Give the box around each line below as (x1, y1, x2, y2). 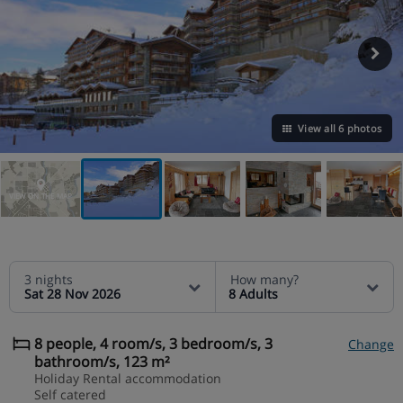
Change (348, 335, 394, 353)
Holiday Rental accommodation (34, 369, 221, 387)
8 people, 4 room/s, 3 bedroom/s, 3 (34, 333, 273, 354)
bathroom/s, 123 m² (34, 351, 170, 372)
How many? (230, 270, 299, 288)
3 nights (24, 270, 73, 288)
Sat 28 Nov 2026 (24, 284, 121, 302)
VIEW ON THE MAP (8, 191, 73, 201)
